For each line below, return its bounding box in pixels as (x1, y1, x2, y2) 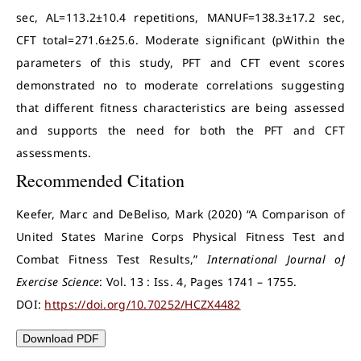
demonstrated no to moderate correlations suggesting (16, 77, 345, 93)
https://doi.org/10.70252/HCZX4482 (44, 297, 241, 312)
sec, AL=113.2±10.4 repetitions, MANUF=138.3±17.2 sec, (16, 10, 345, 25)
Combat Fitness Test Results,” (16, 251, 207, 267)
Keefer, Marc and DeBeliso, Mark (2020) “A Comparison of (16, 206, 345, 222)
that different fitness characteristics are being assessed (16, 100, 345, 115)
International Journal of (206, 251, 345, 267)
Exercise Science (16, 274, 100, 289)
